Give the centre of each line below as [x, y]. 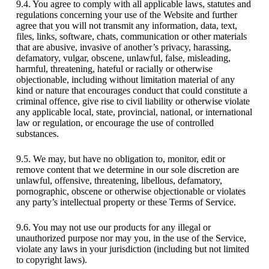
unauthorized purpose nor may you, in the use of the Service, [131, 238]
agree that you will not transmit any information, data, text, [126, 25]
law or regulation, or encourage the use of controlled [115, 122]
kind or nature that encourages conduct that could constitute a [131, 90]
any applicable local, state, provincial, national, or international [134, 112]
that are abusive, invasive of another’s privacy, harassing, [123, 47]
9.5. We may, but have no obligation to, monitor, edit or [120, 159]
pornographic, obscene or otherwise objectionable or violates [131, 191]
